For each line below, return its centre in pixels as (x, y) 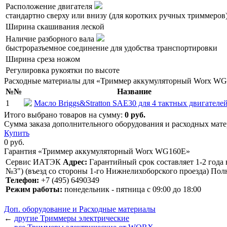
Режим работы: (34, 190)
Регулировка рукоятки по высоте (63, 70)
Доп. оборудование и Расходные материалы (80, 209)
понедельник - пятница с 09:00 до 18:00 (132, 190)
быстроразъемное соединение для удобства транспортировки (111, 48)
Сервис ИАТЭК (33, 162)
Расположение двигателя (50, 7)
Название (134, 92)
